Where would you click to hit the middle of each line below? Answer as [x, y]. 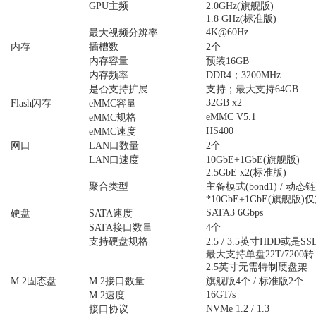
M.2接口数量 [117, 281]
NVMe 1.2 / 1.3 [238, 308]
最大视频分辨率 [123, 32]
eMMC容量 [113, 103]
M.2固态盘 [34, 281]
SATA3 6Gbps [235, 212]
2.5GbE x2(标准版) [246, 172]
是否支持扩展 [119, 89]
